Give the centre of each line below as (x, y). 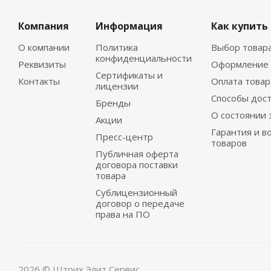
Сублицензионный (136, 192)
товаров (229, 143)
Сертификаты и (129, 75)
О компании (44, 47)
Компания (44, 26)
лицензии (117, 86)
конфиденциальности (143, 58)
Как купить (240, 26)
